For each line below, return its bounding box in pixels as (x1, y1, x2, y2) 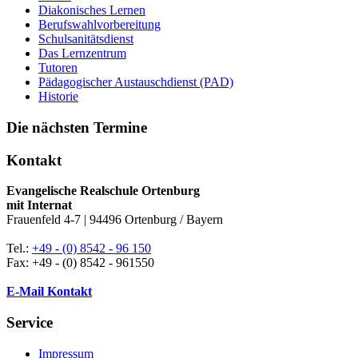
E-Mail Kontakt (6, 284, 92, 299)
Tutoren (38, 61, 78, 75)
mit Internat (6, 198, 72, 213)
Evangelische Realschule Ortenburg (6, 184, 200, 198)
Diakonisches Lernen (38, 3, 145, 18)
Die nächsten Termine (6, 118, 147, 136)
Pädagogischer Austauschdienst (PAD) (38, 75, 233, 89)
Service (6, 314, 53, 331)
